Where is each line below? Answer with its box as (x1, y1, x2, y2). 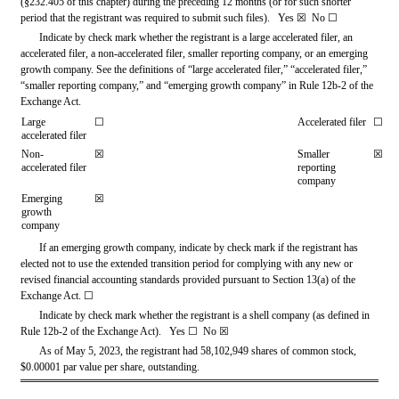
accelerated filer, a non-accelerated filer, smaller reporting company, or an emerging (20, 46, 368, 60)
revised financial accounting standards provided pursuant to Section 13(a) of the (20, 273, 355, 286)
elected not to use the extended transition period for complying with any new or (20, 256, 353, 270)
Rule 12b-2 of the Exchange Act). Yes (20, 324, 188, 338)
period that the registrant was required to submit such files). (20, 11, 278, 24)
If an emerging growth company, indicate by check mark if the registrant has (39, 240, 359, 254)
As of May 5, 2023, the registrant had (39, 344, 201, 357)
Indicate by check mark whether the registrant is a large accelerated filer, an (39, 30, 354, 44)
